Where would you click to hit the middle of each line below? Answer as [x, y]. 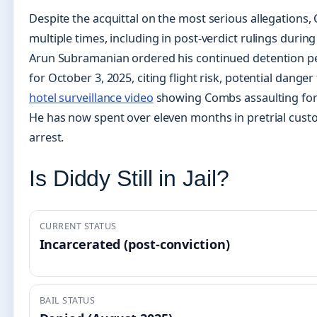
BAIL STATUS [67, 301]
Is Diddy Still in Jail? [129, 179]
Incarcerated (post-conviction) [134, 244]
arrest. [47, 137]
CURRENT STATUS [78, 226]
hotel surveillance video [91, 97]
